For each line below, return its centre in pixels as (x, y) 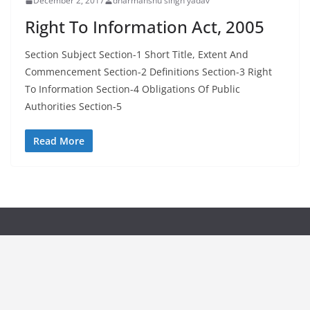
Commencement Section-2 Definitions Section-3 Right (148, 72)
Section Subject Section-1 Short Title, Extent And (137, 54)
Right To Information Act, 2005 (145, 27)
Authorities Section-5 (73, 106)
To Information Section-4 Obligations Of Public (133, 89)
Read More (59, 141)
